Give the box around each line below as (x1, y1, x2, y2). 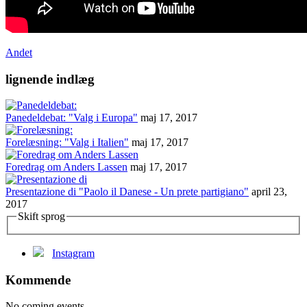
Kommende (5, 272, 71, 287)
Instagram (52, 247, 95, 259)
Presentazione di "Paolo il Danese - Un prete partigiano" (5, 186, 249, 198)
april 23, (251, 186, 287, 198)
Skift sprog (18, 210, 65, 223)
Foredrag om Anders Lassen (5, 161, 127, 173)
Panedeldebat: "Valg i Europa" (5, 112, 138, 124)
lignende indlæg (5, 71, 95, 86)
